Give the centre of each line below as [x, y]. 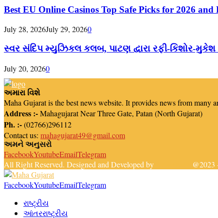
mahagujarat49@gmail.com [83, 135]
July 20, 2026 [25, 68]
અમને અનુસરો [28, 144]
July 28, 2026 [25, 29]
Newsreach [173, 164]
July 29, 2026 [67, 29]
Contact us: [22, 135]
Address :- [21, 113]
